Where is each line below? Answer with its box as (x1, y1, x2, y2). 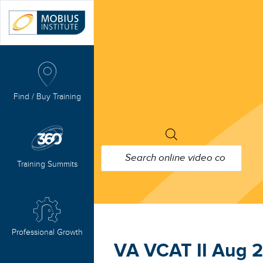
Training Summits (16, 159, 77, 169)
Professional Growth (11, 227, 83, 237)
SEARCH (177, 141, 210, 151)
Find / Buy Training (13, 92, 81, 102)
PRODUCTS (177, 129, 222, 139)
